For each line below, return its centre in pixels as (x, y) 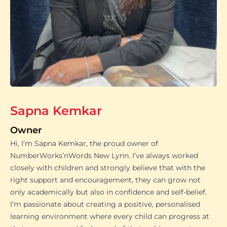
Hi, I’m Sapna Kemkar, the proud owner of (84, 143)
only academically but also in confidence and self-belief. (108, 192)
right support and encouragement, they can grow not (105, 180)
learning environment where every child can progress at (110, 216)
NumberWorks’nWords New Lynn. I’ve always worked (104, 155)
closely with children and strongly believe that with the (108, 167)
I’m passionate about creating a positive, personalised (105, 204)
